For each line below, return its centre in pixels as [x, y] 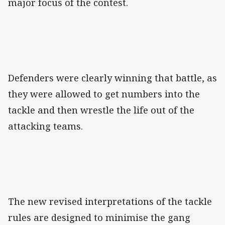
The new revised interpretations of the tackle [110, 202]
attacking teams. [45, 126]
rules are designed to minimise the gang [99, 218]
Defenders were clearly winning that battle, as [113, 78]
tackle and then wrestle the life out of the [101, 110]
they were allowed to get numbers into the [104, 94]
